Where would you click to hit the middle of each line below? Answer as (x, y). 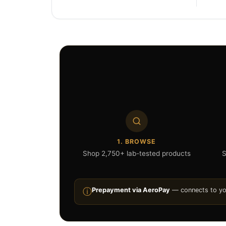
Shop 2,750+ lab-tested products (136, 153)
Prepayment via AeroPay (131, 190)
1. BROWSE (137, 142)
